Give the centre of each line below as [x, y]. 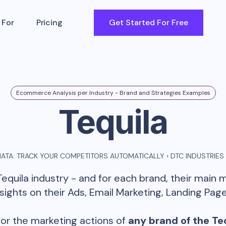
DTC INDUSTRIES [197, 156]
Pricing [49, 22]
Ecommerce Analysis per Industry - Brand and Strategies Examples [113, 93]
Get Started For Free [148, 22]
